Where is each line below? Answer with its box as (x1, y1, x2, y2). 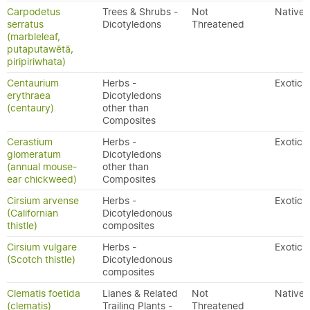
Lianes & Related (102, 287, 178, 300)
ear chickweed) (7, 173, 77, 185)
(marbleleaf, (7, 30, 60, 43)
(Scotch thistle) (7, 253, 75, 266)
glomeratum (7, 148, 61, 161)
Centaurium (7, 77, 59, 89)
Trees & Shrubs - (102, 6, 178, 18)
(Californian (7, 207, 58, 219)
